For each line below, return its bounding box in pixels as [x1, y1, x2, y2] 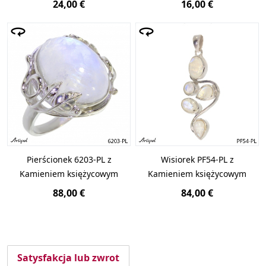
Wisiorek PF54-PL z [160, 154, 234, 166]
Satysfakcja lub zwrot [17, 251, 119, 264]
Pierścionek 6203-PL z [26, 154, 112, 166]
